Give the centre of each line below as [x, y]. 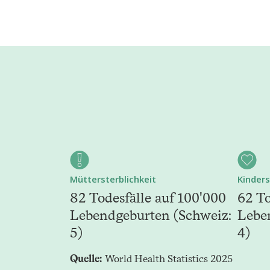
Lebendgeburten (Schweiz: [151, 215]
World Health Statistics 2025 [169, 259]
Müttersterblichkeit [113, 179]
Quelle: [86, 259]
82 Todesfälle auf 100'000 [148, 198]
